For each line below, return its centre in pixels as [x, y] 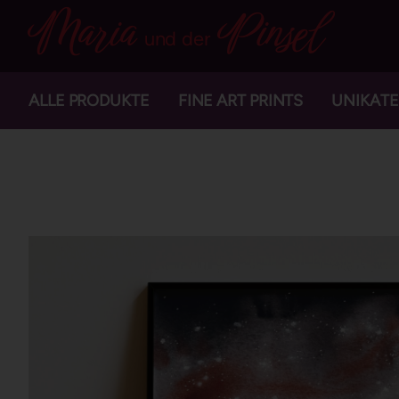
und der [177, 39]
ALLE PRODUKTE [89, 101]
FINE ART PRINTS [240, 101]
